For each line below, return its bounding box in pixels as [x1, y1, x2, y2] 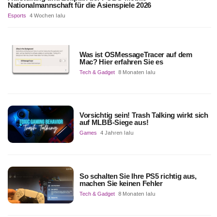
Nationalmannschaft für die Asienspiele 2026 [8, 1, 152, 10]
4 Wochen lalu [30, 13, 65, 19]
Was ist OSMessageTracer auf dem [79, 50, 192, 59]
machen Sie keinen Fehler [79, 179, 163, 187]
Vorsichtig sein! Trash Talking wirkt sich [79, 111, 208, 120]
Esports [8, 13, 26, 19]
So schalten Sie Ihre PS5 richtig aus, [79, 171, 197, 180]
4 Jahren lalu [100, 130, 134, 136]
